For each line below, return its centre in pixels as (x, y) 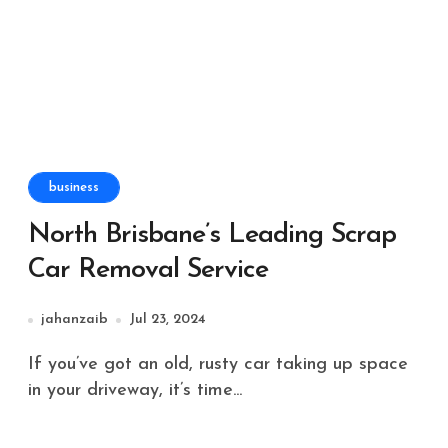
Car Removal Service (148, 270)
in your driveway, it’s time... (135, 390)
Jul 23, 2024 (167, 319)
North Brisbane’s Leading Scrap (212, 235)
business (74, 187)
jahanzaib (74, 319)
